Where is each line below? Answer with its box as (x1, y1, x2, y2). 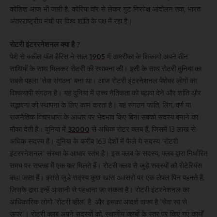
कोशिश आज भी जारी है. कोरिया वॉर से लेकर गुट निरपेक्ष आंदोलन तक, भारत (10, 4, 201, 14)
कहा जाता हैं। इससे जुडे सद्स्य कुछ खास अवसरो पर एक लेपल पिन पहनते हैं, (10, 172, 204, 182)
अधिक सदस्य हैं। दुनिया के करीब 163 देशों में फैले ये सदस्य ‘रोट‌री (10, 136, 178, 146)
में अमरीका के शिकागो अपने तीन (105, 51, 188, 61)
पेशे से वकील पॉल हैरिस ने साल (10, 51, 90, 61)
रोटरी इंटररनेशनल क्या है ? (10, 39, 80, 49)
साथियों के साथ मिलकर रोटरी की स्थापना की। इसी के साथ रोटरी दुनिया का (10, 63, 201, 73)
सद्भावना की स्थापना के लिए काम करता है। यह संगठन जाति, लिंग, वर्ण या (10, 100, 191, 109)
